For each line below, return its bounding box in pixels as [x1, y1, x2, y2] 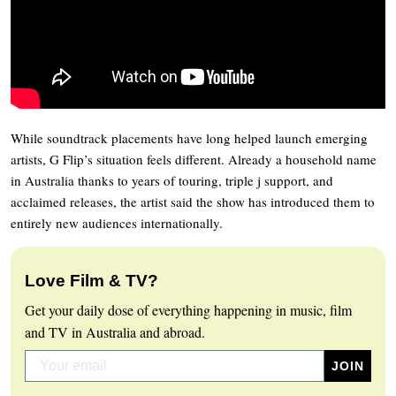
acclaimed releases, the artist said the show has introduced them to [11, 192, 375, 210]
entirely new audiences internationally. [11, 213, 223, 232]
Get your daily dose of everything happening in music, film [25, 300, 352, 319]
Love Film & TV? [25, 270, 158, 290]
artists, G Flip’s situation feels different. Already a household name [11, 149, 377, 168]
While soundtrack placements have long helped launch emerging [11, 128, 368, 147]
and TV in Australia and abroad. [25, 322, 205, 341]
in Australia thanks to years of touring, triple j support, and [11, 171, 333, 189]
